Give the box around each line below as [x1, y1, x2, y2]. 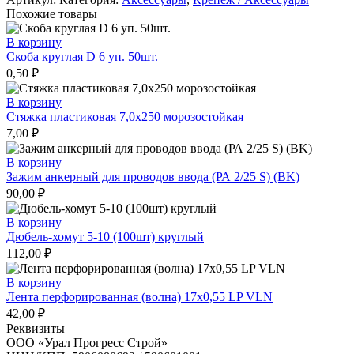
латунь [6, 44, 42, 58]
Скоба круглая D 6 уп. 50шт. [6, 50, 158, 64]
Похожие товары [6, 7, 97, 21]
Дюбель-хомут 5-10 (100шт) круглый [6, 230, 204, 244]
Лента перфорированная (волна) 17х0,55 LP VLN [6, 290, 273, 304]
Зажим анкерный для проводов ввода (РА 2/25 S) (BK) [6, 170, 299, 184]
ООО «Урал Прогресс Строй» [6, 336, 168, 350]
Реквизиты [6, 322, 65, 336]
